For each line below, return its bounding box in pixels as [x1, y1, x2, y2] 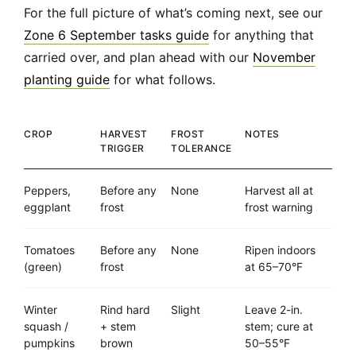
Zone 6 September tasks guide [24, 27, 209, 44]
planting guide [24, 72, 110, 88]
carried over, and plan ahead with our [24, 49, 253, 66]
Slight [171, 303, 200, 317]
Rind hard [100, 303, 150, 317]
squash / [24, 319, 68, 334]
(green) [24, 260, 62, 274]
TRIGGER [100, 142, 145, 155]
